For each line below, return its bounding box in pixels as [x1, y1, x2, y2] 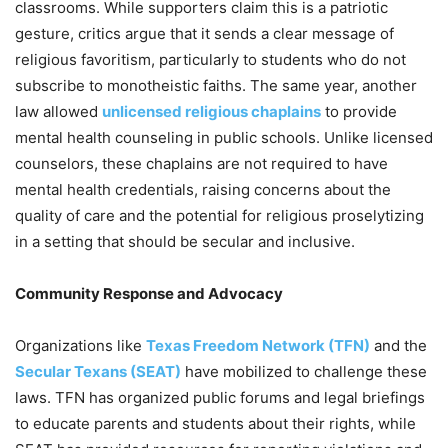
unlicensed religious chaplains [102, 102, 321, 122]
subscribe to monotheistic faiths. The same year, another [15, 76, 417, 96]
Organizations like [15, 336, 146, 356]
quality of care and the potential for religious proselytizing [15, 206, 424, 226]
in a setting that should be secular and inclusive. [15, 232, 355, 252]
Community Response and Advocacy [15, 284, 283, 304]
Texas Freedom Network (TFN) [146, 336, 370, 356]
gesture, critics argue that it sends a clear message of [15, 24, 394, 44]
